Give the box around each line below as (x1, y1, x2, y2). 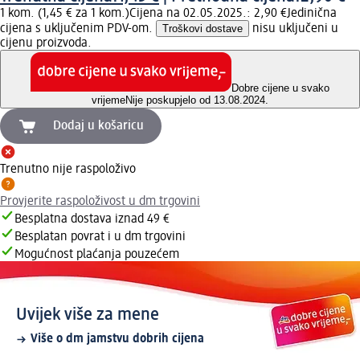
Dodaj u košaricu (53, 120, 144, 133)
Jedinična (287, 6, 337, 20)
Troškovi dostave (162, 22, 243, 35)
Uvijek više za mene (16, 306, 159, 325)
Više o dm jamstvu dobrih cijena (31, 333, 204, 346)
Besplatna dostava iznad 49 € (14, 213, 170, 227)
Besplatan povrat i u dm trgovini (14, 231, 186, 244)
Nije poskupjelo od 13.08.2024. (125, 94, 268, 107)
